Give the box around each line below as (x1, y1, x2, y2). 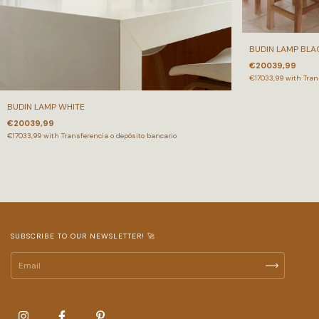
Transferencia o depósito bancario (61, 130, 177, 140)
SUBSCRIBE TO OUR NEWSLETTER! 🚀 (11, 231, 155, 241)
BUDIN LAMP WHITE (7, 100, 85, 113)
